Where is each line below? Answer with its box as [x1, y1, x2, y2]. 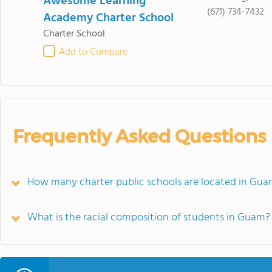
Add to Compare [58, 44, 127, 60]
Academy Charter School [42, 8, 174, 28]
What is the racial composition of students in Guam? [27, 209, 270, 226]
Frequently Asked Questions [13, 125, 266, 148]
